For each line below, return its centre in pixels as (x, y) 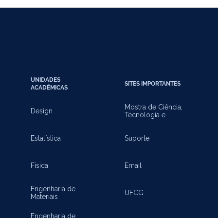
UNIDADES (45, 80)
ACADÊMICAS (49, 87)
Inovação (138, 122)
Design (41, 111)
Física (39, 165)
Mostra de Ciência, (153, 107)
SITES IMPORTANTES (152, 83)
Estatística (45, 138)
